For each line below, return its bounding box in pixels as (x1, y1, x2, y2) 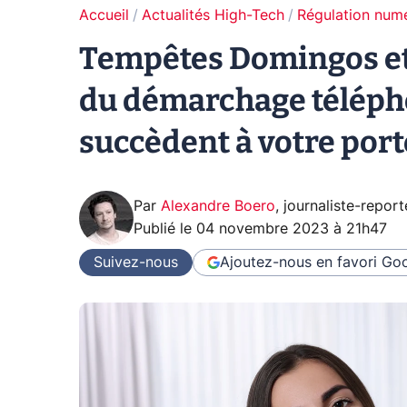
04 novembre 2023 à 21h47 (196, 222, 387, 236)
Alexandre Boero (161, 199, 275, 213)
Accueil (79, 8, 129, 23)
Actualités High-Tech (142, 8, 284, 23)
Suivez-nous (94, 254, 178, 270)
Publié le (134, 222, 196, 236)
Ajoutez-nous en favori (220, 254, 377, 270)
